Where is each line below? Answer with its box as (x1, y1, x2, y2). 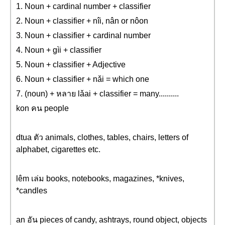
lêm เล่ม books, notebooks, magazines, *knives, (16, 174, 184, 183)
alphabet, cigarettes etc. (16, 145, 100, 154)
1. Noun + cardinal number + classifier (16, 2, 151, 11)
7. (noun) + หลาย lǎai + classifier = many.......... (16, 89, 179, 98)
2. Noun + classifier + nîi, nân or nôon (16, 17, 148, 25)
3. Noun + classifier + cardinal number (16, 31, 151, 40)
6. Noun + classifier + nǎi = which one (16, 75, 149, 83)
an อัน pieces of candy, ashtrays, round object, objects (16, 215, 207, 224)
